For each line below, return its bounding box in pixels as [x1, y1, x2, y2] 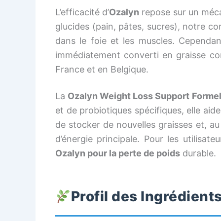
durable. [180, 148, 216, 158]
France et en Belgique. [55, 64, 148, 74]
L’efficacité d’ [55, 7, 110, 17]
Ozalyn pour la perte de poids [55, 148, 180, 158]
